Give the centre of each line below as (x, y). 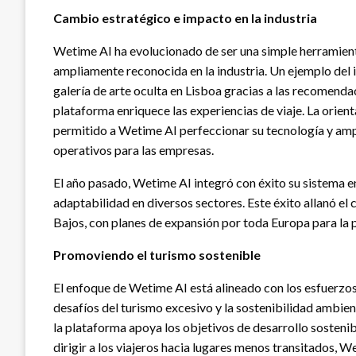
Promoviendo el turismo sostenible (157, 254)
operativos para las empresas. (133, 149)
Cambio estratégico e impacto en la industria (185, 17)
